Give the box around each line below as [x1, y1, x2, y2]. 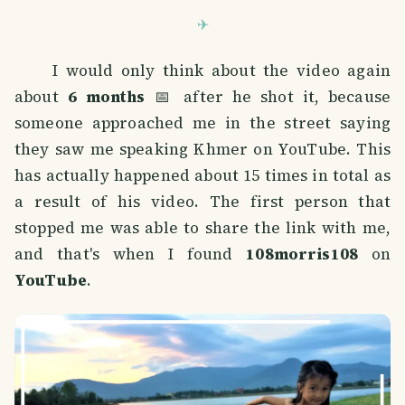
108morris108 [246, 243, 359, 266]
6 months [67, 86, 146, 108]
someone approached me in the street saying [14, 112, 391, 135]
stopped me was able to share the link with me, [14, 217, 391, 240]
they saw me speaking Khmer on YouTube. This [14, 138, 391, 161]
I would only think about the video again [14, 60, 391, 82]
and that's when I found [14, 243, 247, 266]
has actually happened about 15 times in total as [14, 165, 391, 187]
